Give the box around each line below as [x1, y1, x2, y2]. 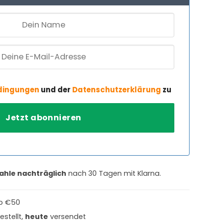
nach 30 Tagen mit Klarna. [66, 168, 161, 178]
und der [39, 84, 72, 95]
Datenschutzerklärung [72, 84, 161, 95]
